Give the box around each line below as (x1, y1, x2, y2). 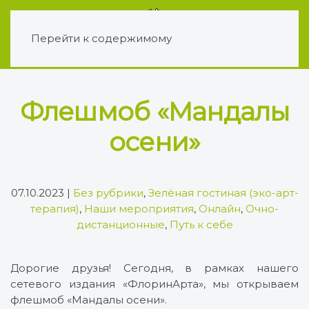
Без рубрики (72, 186, 143, 199)
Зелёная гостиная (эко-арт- (148, 186, 299, 199)
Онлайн (199, 202, 241, 215)
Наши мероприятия (84, 202, 194, 215)
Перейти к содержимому (31, 32, 172, 45)
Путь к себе (169, 218, 233, 231)
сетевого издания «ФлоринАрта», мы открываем (10, 277, 299, 290)
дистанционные (76, 218, 165, 231)
